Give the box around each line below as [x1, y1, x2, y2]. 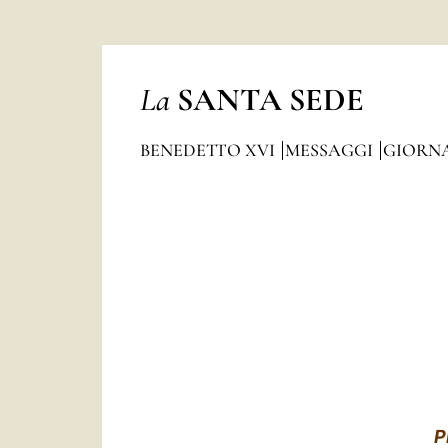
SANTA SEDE [176, 80, 364, 119]
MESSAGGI [284, 139, 377, 161]
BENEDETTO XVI [139, 139, 279, 161]
